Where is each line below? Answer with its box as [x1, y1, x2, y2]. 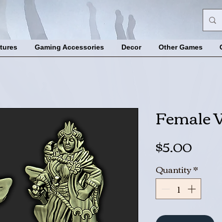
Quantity [156, 162, 191, 177]
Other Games [158, 43, 203, 52]
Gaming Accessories [34, 43, 104, 52]
